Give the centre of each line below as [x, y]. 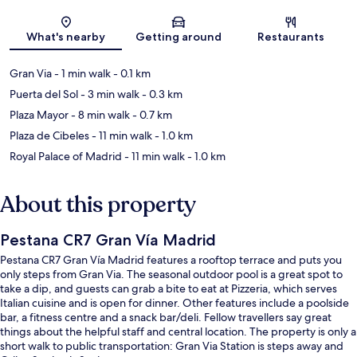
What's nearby [66, 36]
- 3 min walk [109, 94]
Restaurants [291, 36]
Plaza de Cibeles [49, 135]
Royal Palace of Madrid [66, 156]
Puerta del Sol [44, 94]
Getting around [178, 36]
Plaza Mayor [39, 114]
